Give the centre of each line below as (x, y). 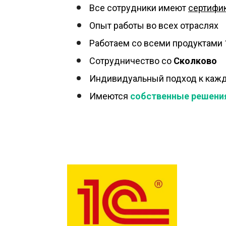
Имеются (110, 96)
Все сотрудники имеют (139, 8)
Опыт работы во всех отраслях (154, 25)
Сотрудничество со (131, 61)
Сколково (195, 61)
